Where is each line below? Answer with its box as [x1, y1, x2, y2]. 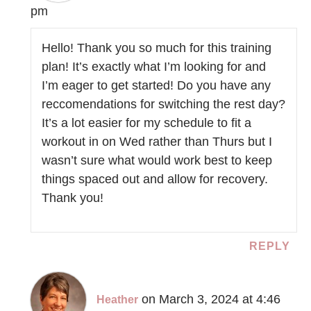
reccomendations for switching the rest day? [42, 97, 286, 112]
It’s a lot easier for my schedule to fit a [42, 116, 252, 131]
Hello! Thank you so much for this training [42, 41, 272, 56]
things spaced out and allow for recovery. [42, 172, 269, 187]
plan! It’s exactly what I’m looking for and [42, 60, 267, 74]
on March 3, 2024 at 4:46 [142, 292, 281, 306]
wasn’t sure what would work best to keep [42, 153, 273, 168]
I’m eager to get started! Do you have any [42, 78, 271, 93]
